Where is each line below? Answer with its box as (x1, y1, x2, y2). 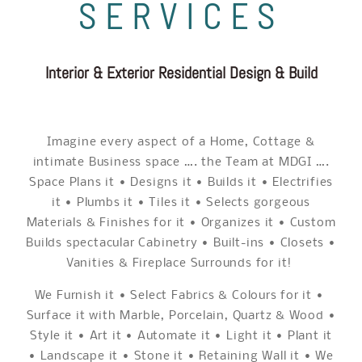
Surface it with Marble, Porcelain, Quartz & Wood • (26, 309, 336, 322)
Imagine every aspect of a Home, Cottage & (47, 136, 315, 149)
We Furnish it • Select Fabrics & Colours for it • (34, 288, 328, 302)
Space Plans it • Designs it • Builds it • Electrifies (28, 176, 334, 190)
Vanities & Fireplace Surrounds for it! (65, 257, 297, 271)
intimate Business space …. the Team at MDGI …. (32, 156, 330, 170)
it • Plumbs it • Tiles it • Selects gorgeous (51, 196, 311, 210)
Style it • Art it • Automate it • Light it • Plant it (29, 329, 333, 343)
